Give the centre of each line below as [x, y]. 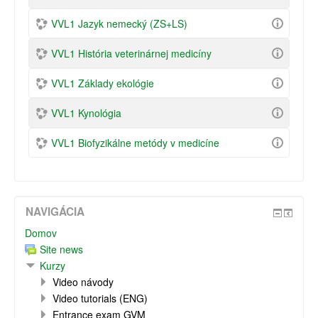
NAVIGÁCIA [55, 212]
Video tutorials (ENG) [100, 298]
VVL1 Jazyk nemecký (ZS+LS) [119, 23]
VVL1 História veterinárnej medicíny [131, 53]
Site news [61, 249]
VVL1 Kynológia [86, 113]
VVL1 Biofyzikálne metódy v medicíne [135, 143]
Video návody [83, 282]
